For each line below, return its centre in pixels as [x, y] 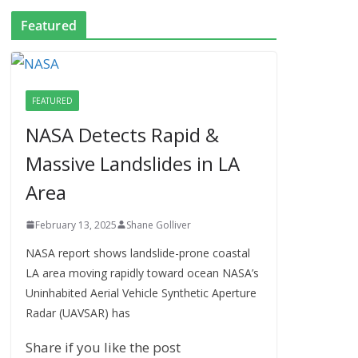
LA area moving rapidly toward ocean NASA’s [142, 272]
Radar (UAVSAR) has [78, 312]
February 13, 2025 [76, 225]
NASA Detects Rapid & [122, 134]
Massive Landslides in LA [132, 163]
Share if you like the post [103, 347]
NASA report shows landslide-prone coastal [137, 253]
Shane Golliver [158, 225]
